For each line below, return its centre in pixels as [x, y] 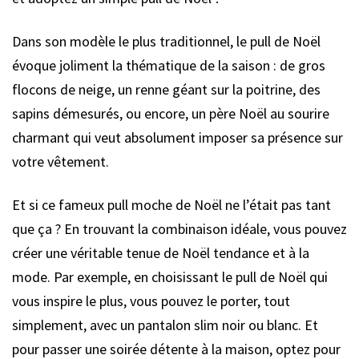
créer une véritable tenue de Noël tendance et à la [161, 252]
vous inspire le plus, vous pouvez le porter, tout [151, 301]
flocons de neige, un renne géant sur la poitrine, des [166, 89]
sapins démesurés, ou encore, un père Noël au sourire [171, 113]
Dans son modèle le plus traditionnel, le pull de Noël [166, 41]
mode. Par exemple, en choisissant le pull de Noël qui [170, 276]
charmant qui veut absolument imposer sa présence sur [177, 137]
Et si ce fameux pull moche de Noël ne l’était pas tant [171, 204]
